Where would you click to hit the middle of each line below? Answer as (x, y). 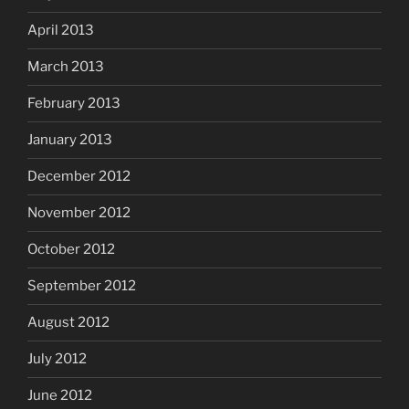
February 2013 (74, 104)
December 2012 (79, 177)
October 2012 (71, 250)
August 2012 (68, 323)
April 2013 (61, 31)
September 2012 (82, 286)
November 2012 (79, 213)
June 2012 (60, 396)
